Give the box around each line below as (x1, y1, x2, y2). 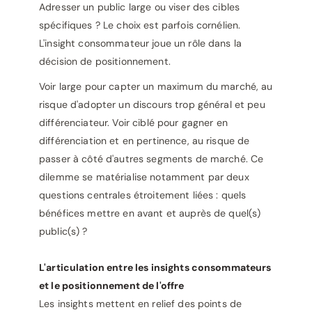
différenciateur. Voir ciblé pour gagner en (39, 116, 228, 129)
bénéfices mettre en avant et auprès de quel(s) (39, 207, 261, 219)
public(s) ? (39, 225, 88, 237)
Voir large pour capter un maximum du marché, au (39, 80, 273, 93)
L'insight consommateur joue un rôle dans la (39, 37, 242, 49)
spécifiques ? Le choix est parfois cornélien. (39, 19, 241, 31)
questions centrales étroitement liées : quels (39, 189, 247, 201)
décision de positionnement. (39, 55, 171, 68)
